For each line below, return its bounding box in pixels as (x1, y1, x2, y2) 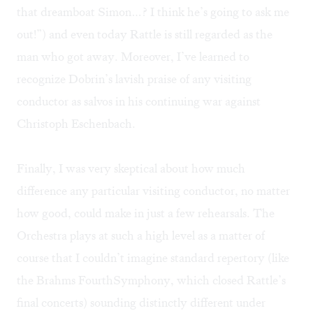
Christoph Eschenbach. (17, 116, 136, 132)
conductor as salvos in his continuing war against (17, 94, 261, 110)
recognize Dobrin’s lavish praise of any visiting (17, 71, 252, 87)
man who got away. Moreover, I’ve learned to (17, 49, 249, 65)
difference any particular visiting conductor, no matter (17, 183, 290, 199)
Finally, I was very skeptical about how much (17, 161, 245, 177)
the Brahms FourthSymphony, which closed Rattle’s (17, 272, 286, 289)
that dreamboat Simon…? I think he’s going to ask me (17, 4, 289, 20)
